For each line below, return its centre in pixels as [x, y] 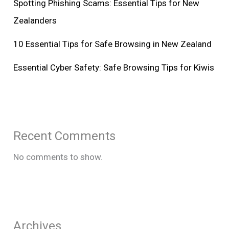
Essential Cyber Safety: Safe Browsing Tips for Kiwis [114, 67]
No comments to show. [58, 157]
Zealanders [35, 20]
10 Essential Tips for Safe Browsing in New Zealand [113, 44]
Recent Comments [65, 136]
